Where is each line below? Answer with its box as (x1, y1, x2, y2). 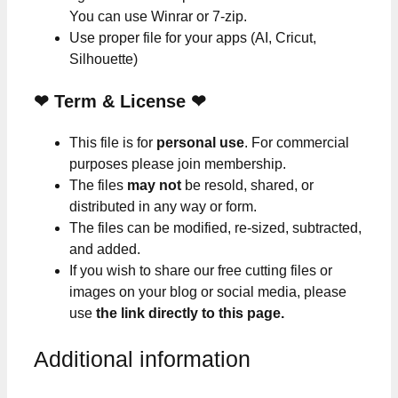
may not (127, 178, 181, 194)
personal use (156, 135, 244, 151)
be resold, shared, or (181, 178, 314, 194)
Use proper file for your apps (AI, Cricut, (69, 30, 316, 46)
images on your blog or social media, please (69, 284, 346, 300)
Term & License (54, 92, 191, 112)
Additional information (34, 346, 251, 371)
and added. (69, 242, 140, 258)
